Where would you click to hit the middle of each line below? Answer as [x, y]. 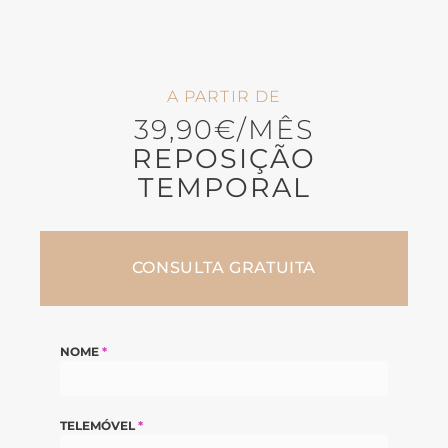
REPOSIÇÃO [224, 159]
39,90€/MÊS [224, 130]
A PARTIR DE [224, 97]
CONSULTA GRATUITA [224, 268]
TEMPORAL [224, 188]
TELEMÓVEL [99, 425]
